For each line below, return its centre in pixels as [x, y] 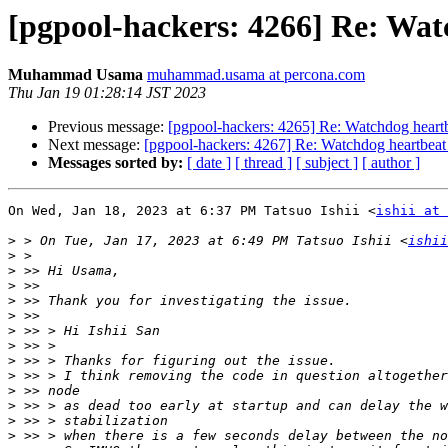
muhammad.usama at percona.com [256, 75]
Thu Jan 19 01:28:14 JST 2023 [107, 93]
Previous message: [108, 127]
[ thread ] [263, 163]
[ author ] [391, 163]
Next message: [96, 145]
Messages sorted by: [115, 163]
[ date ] [209, 163]
